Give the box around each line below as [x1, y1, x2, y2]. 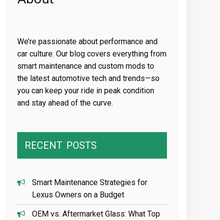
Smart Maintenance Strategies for [32, 178, 148, 187]
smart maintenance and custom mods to [17, 61, 155, 71]
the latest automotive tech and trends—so [17, 74, 160, 83]
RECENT [25, 139, 63, 151]
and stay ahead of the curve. [17, 98, 113, 108]
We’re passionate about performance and [17, 37, 158, 46]
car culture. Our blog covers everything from [17, 49, 167, 58]
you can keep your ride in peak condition [17, 86, 155, 95]
